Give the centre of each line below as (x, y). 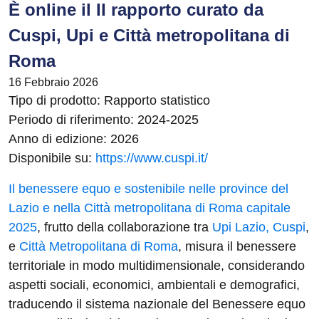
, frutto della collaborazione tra (125, 227)
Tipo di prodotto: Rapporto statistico (109, 100)
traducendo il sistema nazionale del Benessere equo (157, 304)
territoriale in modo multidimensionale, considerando (157, 266)
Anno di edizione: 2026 (74, 139)
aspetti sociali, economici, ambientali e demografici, (154, 285)
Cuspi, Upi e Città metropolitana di (149, 35)
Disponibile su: (52, 158)
